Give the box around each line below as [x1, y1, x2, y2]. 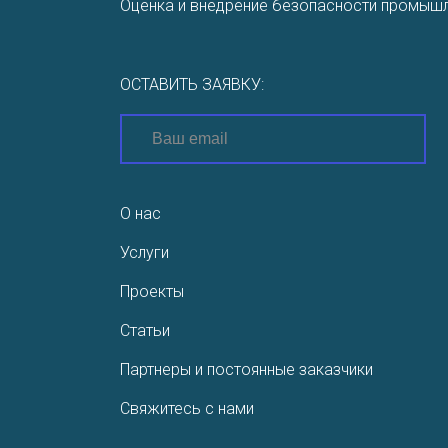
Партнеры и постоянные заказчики [120, 360, 373, 379]
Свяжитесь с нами [120, 399, 254, 418]
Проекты [120, 282, 184, 301]
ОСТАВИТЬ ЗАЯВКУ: [120, 75, 264, 94]
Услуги [120, 243, 169, 262]
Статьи [120, 321, 170, 340]
